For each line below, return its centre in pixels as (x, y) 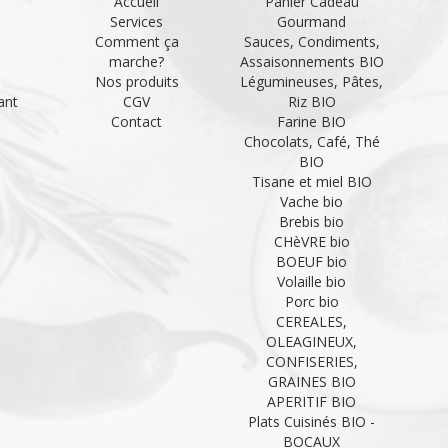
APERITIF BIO (311, 401)
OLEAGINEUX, (311, 341)
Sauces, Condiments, (311, 41)
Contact (136, 121)
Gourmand (311, 21)
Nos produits (136, 81)
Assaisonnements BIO (311, 61)
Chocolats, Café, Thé (311, 141)
